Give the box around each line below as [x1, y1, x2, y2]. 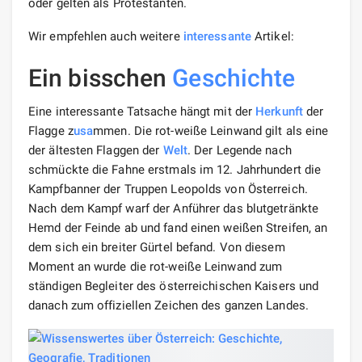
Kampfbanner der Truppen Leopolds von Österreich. [28, 181, 308, 196]
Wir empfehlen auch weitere [28, 28, 183, 44]
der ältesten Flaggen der [28, 142, 163, 158]
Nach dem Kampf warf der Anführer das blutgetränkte [28, 200, 319, 216]
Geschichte [172, 63, 296, 92]
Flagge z [28, 123, 74, 138]
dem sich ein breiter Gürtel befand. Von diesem [28, 239, 285, 255]
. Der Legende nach [187, 142, 292, 158]
